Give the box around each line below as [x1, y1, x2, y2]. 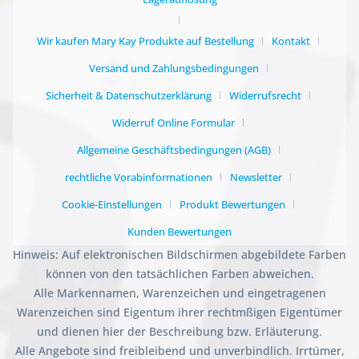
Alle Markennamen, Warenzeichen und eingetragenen [33, 285, 326, 301]
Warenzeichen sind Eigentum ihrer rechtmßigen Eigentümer [17, 305, 342, 321]
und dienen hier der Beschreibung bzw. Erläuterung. [37, 324, 322, 340]
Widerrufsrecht [229, 88, 301, 103]
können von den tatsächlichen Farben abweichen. [45, 266, 314, 282]
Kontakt [272, 34, 310, 49]
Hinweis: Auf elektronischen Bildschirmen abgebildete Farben [13, 247, 346, 263]
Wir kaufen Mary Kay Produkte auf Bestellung [37, 34, 254, 49]
